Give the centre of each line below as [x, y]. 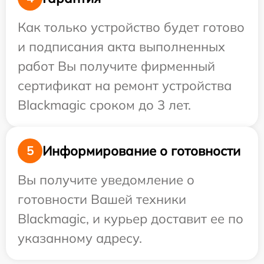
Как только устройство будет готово [131, 27]
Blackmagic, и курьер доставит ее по [131, 219]
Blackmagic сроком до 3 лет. [104, 105]
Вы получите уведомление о [106, 180]
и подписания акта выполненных [121, 47]
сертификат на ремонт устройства [125, 86]
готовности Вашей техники [102, 199]
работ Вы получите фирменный [116, 66]
